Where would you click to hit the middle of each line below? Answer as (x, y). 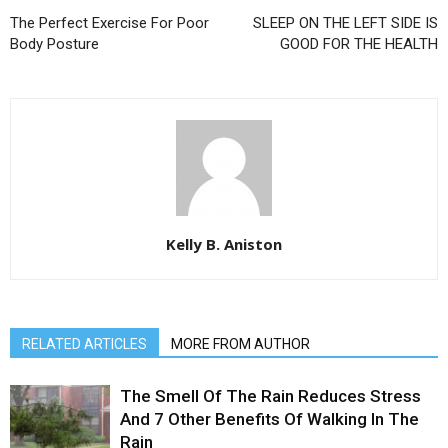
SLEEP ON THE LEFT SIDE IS (345, 23)
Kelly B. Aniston (224, 244)
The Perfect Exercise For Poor (109, 23)
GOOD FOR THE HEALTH (359, 44)
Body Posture (54, 44)
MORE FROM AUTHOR (240, 344)
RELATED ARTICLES (84, 344)
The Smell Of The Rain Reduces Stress (270, 396)
